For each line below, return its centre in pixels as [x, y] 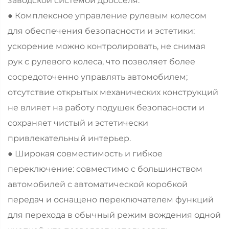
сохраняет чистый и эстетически [78, 123]
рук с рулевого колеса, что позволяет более [101, 62]
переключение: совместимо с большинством [105, 169]
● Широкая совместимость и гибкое [85, 154]
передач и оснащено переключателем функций [111, 200]
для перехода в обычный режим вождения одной [114, 215]
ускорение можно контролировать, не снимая [107, 47]
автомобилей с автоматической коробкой [98, 185]
